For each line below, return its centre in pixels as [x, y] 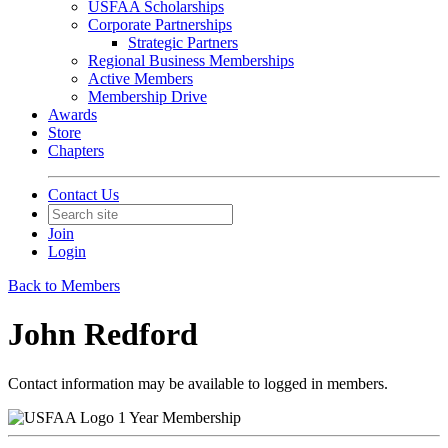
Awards [72, 114]
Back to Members [64, 285]
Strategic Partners [183, 42]
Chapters [76, 150]
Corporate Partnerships [160, 24]
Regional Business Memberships [191, 60]
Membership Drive [147, 96]
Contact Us [83, 194]
